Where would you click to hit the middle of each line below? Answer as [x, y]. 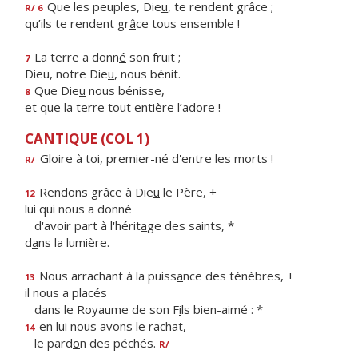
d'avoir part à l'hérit [83, 225]
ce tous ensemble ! [188, 23]
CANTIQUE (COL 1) [87, 139]
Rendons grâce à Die [95, 192]
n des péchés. [119, 343]
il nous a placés [66, 292]
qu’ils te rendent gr [77, 23]
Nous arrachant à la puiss [106, 276]
